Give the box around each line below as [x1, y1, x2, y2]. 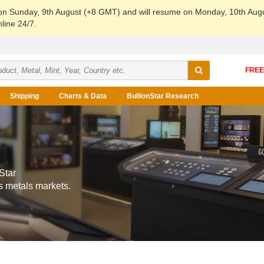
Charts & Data [59, 92, 107, 100]
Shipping [10, 92, 39, 100]
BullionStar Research [127, 92, 199, 100]
